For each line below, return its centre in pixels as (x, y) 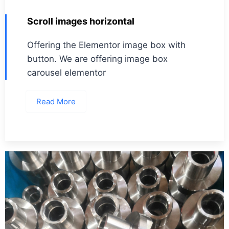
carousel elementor (66, 73)
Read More (56, 102)
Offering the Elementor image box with (106, 45)
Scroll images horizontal (81, 21)
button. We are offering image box (97, 59)
